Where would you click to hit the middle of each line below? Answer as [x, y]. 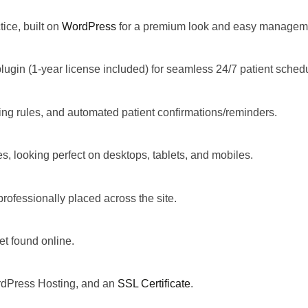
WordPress [89, 26]
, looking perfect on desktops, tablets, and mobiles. [131, 155]
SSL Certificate [154, 284]
